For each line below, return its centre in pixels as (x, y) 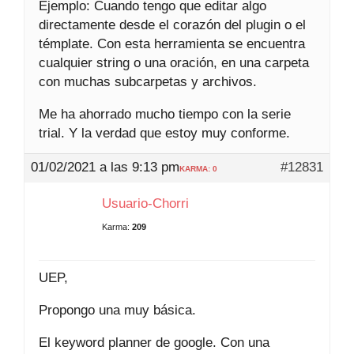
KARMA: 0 (198, 168)
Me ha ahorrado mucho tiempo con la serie (165, 114)
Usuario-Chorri (145, 203)
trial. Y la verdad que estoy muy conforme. (164, 133)
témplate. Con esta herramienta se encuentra (172, 43)
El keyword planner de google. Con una (154, 342)
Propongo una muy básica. (117, 310)
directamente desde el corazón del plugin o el (172, 24)
